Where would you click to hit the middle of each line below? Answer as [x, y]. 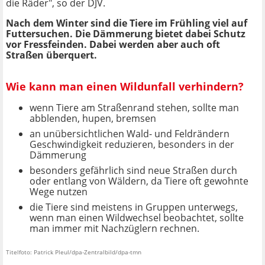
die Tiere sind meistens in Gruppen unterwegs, [134, 207]
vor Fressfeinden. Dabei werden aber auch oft [113, 45]
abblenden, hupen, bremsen [93, 119]
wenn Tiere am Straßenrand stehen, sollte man [134, 108]
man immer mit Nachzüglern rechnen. [114, 229]
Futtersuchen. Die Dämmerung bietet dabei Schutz [126, 34]
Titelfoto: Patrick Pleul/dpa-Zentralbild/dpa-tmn [74, 252]
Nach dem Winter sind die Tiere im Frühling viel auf [127, 23]
